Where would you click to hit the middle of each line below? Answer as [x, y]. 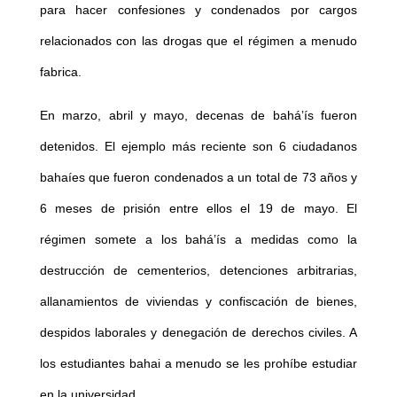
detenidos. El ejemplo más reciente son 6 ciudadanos [198, 147]
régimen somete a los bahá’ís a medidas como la [198, 240]
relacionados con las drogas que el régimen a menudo [198, 41]
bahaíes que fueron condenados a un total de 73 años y [198, 178]
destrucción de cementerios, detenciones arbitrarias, [198, 271]
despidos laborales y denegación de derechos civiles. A [198, 333]
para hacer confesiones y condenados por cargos [198, 10]
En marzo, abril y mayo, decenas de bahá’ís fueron [198, 116]
